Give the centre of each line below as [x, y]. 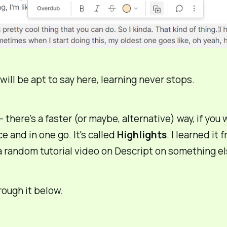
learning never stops [146, 79]
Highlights [142, 135]
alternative [146, 119]
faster [58, 119]
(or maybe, [97, 119]
